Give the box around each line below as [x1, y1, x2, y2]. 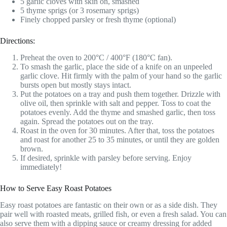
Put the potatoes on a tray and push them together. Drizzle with [20, 90, 220, 99]
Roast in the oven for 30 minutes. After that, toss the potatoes [20, 126, 214, 135]
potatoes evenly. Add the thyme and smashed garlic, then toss [20, 108, 215, 117]
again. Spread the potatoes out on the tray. [20, 117, 154, 126]
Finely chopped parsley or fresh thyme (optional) [20, 15, 176, 24]
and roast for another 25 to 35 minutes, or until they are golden [20, 135, 219, 144]
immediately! [20, 163, 62, 172]
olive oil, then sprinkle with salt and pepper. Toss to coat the [20, 99, 211, 108]
